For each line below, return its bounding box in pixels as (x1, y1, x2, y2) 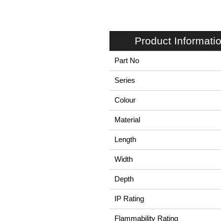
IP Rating (114, 195, 144, 203)
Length (114, 136, 136, 144)
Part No (114, 57, 139, 65)
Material (114, 116, 140, 124)
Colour (114, 96, 136, 104)
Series (114, 76, 135, 84)
